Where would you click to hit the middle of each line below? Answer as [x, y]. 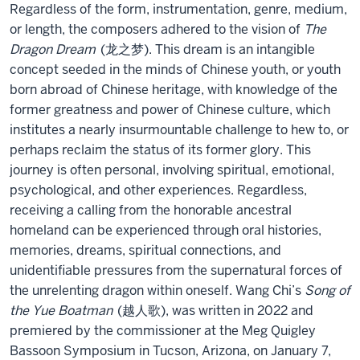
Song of [327, 290]
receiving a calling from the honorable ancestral [151, 210]
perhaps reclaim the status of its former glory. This [160, 150]
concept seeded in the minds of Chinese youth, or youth [175, 70]
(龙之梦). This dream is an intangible [206, 49]
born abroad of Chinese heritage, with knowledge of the [174, 90]
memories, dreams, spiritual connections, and [145, 250]
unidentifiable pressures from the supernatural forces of [176, 270]
